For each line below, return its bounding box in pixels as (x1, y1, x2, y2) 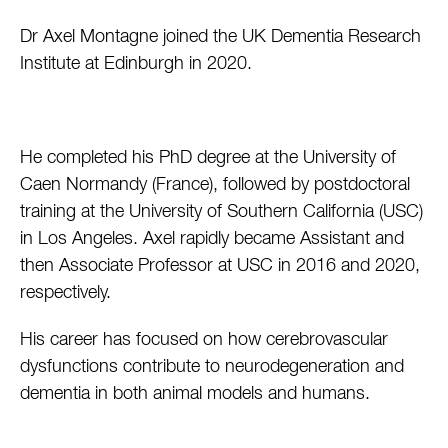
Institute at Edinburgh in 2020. (20, 55, 257, 74)
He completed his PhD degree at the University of (20, 149, 396, 168)
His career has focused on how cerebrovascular (20, 331, 388, 350)
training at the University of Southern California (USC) (20, 203, 423, 222)
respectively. (20, 284, 116, 303)
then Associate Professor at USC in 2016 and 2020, (20, 257, 420, 276)
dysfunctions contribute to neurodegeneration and (20, 358, 404, 377)
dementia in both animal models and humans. (20, 385, 375, 404)
